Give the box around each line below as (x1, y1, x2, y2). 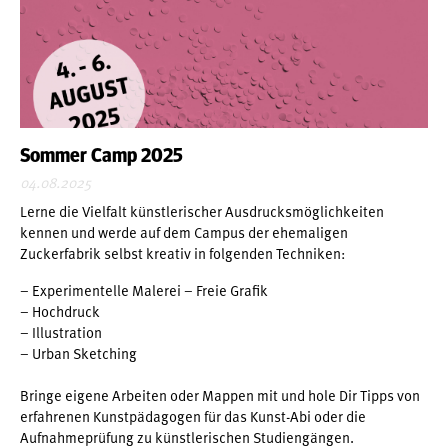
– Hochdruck (20, 299, 100, 322)
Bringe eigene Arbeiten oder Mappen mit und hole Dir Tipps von (20, 383, 420, 406)
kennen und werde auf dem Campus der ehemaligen (20, 220, 348, 243)
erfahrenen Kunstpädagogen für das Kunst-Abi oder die (20, 404, 366, 427)
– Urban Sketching (20, 341, 137, 364)
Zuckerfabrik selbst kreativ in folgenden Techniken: (20, 241, 345, 264)
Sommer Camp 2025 (20, 145, 183, 166)
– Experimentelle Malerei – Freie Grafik (20, 278, 268, 301)
